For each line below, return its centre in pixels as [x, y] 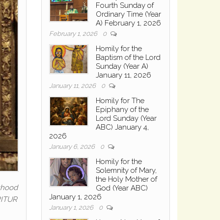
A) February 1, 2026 [128, 23]
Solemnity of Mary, [126, 170]
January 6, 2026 [72, 146]
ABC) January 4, [122, 127]
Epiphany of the [122, 109]
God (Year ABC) [122, 188]
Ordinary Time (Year [128, 14]
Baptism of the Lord [128, 57]
